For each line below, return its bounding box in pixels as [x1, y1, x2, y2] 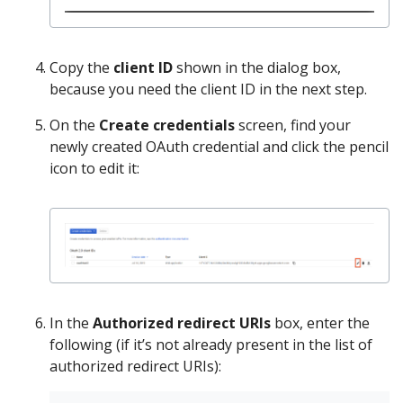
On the [49, 115, 99, 136]
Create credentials [99, 115, 235, 136]
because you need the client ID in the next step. [49, 79, 367, 100]
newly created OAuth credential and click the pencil [49, 137, 389, 157]
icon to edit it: [49, 158, 139, 179]
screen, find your [235, 115, 351, 136]
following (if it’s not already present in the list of [49, 334, 372, 354]
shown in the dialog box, [173, 58, 341, 78]
